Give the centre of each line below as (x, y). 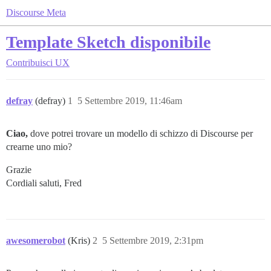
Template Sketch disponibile (108, 42)
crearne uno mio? (39, 147)
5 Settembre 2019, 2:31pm (153, 240)
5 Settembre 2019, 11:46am (130, 101)
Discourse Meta (36, 12)
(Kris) (80, 240)
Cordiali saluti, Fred (44, 183)
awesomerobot (36, 240)
